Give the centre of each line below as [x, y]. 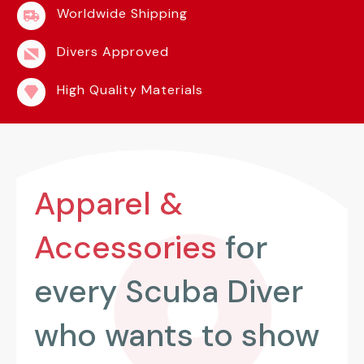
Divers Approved [113, 51]
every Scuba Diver [169, 291]
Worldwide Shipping [122, 13]
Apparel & [108, 203]
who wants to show [177, 335]
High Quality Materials [130, 89]
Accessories [126, 247]
